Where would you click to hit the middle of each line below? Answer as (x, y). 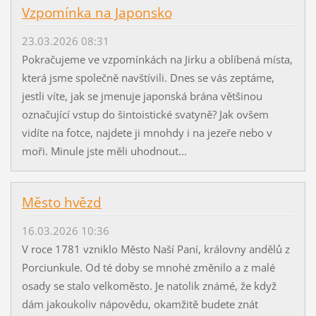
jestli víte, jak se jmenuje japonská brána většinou (142, 96)
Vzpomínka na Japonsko (97, 12)
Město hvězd (61, 202)
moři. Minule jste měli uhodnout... (104, 151)
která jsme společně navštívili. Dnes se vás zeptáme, (148, 77)
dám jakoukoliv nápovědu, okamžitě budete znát (140, 304)
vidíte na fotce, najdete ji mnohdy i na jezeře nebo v (147, 132)
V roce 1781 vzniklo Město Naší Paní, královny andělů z (156, 249)
